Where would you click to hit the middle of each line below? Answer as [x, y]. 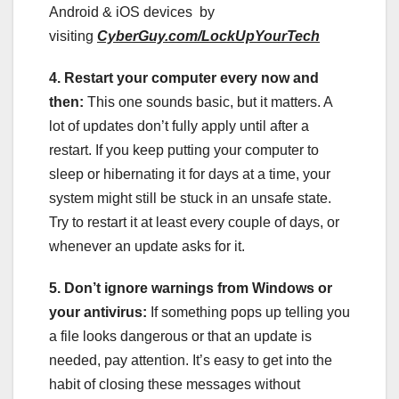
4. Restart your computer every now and [184, 77]
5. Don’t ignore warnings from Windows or [191, 288]
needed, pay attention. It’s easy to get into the [191, 360]
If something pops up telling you [250, 312]
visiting [73, 36]
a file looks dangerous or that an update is [180, 336]
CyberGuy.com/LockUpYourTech [208, 36]
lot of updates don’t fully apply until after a [179, 126]
